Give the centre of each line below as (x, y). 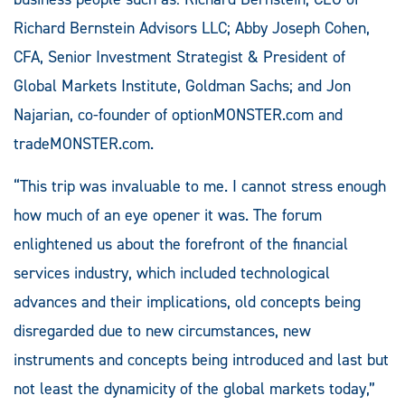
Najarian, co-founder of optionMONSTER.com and (178, 114)
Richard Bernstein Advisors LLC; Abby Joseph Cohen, (192, 28)
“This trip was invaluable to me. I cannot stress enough (200, 186)
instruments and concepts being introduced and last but (201, 359)
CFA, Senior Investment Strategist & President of (179, 57)
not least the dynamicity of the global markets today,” (194, 388)
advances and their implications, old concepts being (187, 301)
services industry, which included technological (172, 273)
